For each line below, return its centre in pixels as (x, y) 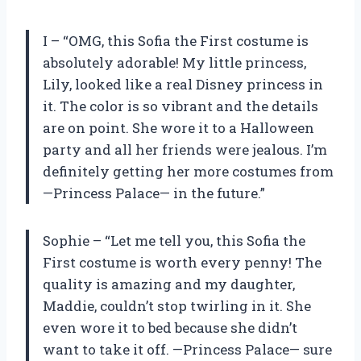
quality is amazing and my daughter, (169, 284)
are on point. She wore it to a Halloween (178, 128)
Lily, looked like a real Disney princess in (183, 85)
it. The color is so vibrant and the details (180, 106)
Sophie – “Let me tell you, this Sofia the (174, 241)
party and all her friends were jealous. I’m (185, 150)
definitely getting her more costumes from (188, 172)
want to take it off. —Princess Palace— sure (187, 350)
